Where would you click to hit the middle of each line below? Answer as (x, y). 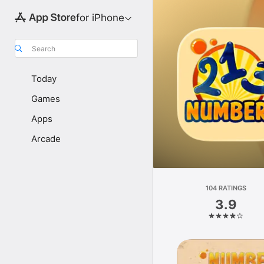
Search (44, 48)
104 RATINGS (226, 188)
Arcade (46, 139)
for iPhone (100, 18)
